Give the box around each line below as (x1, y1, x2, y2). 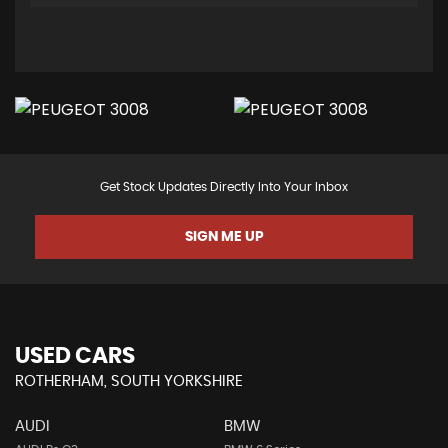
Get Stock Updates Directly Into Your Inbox (100, 181, 348, 193)
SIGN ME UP (184, 230, 264, 244)
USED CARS (15, 345, 135, 367)
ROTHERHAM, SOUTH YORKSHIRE (15, 374, 243, 389)
